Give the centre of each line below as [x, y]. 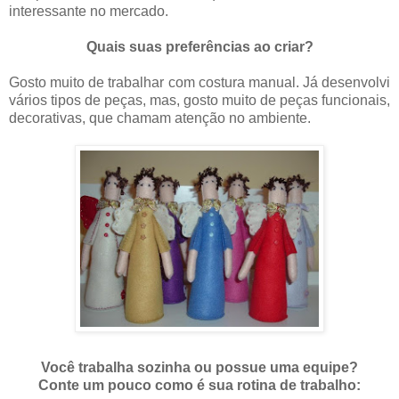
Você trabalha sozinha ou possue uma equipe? [199, 368]
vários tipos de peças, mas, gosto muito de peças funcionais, [199, 101]
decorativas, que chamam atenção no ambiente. [160, 118]
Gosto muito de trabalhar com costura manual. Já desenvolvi [199, 83]
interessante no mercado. [89, 12]
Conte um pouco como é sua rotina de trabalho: [199, 386]
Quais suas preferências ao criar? [199, 47]
